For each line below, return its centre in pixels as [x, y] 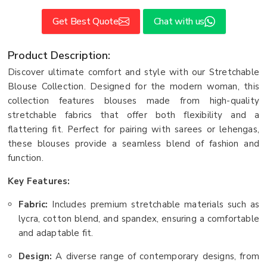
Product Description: [59, 56]
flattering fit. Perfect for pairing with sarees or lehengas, [133, 130]
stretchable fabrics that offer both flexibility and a [133, 115]
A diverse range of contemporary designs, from [157, 257]
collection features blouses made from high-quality [133, 101]
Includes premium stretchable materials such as [156, 205]
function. [26, 158]
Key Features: [39, 181]
